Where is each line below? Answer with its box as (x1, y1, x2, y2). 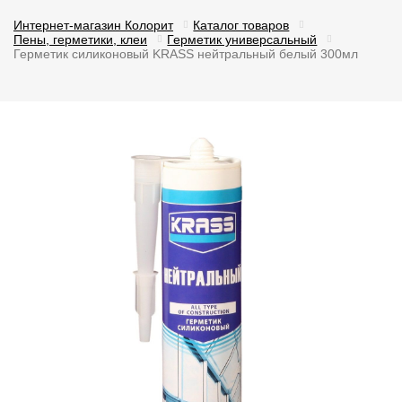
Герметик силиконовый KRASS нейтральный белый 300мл (13, 47, 358, 61)
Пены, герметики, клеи (13, 32, 147, 47)
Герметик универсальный (167, 32, 318, 47)
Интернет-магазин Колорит (13, 18, 173, 32)
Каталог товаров (193, 18, 290, 32)
